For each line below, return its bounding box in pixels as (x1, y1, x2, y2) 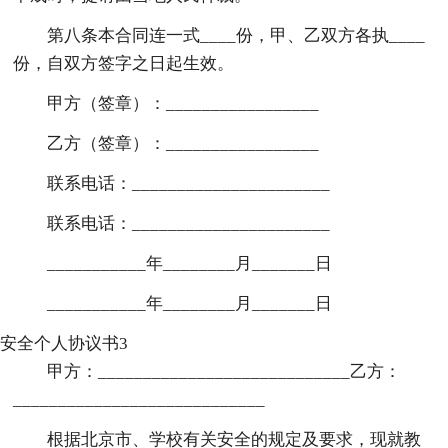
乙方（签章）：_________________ (47, 133, 320, 153)
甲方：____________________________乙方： (47, 361, 402, 381)
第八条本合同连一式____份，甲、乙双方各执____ (47, 25, 426, 45)
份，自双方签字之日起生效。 (13, 53, 235, 73)
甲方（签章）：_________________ (47, 93, 320, 113)
